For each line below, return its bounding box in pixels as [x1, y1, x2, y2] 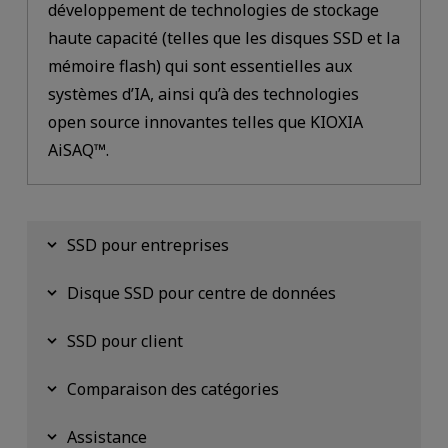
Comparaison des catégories [66, 378, 279, 401]
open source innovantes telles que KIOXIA [47, 111, 363, 134]
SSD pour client [66, 330, 183, 353]
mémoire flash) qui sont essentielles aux [47, 55, 352, 78]
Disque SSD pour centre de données [66, 282, 336, 305]
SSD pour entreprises [66, 234, 229, 257]
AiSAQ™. [47, 139, 109, 162]
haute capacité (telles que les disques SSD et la [47, 27, 400, 50]
